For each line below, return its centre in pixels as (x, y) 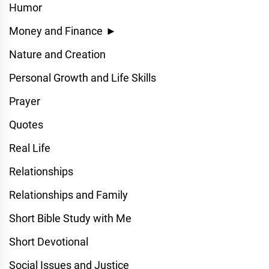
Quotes (26, 125)
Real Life (30, 148)
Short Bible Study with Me (70, 218)
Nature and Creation (57, 54)
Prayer (25, 101)
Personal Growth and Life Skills (83, 78)
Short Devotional (49, 242)
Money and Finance (56, 31)
